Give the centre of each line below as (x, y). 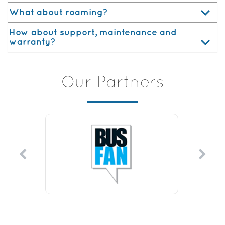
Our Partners (113, 83)
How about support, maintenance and (93, 32)
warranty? (32, 42)
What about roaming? (59, 12)
